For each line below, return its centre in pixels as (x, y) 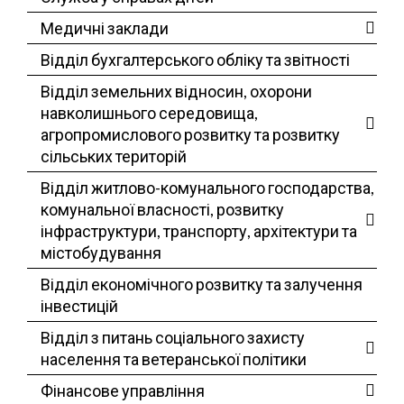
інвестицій (79, 305)
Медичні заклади (105, 28)
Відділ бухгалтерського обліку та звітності (195, 59)
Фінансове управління (123, 390)
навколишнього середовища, (149, 112)
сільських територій (114, 156)
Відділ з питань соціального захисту (173, 337)
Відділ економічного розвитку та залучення (202, 284)
